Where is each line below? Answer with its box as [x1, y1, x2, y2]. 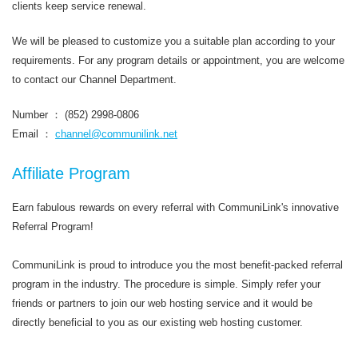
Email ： [12, 128, 55, 140]
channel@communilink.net [55, 128, 177, 140]
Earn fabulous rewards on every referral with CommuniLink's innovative [12, 201, 339, 213]
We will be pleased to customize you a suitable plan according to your [12, 35, 335, 47]
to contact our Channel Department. [12, 74, 177, 86]
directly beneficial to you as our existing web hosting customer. [12, 316, 303, 328]
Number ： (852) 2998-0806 [12, 109, 139, 121]
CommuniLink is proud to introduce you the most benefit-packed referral [12, 259, 343, 271]
